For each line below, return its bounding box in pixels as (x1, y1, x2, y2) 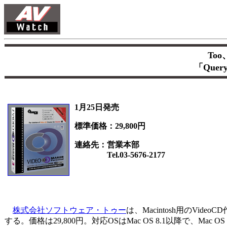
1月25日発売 (74, 103, 119, 112)
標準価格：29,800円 (74, 122, 145, 131)
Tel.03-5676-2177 (74, 150, 165, 160)
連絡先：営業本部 (74, 140, 139, 149)
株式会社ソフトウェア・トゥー (13, 206, 126, 215)
